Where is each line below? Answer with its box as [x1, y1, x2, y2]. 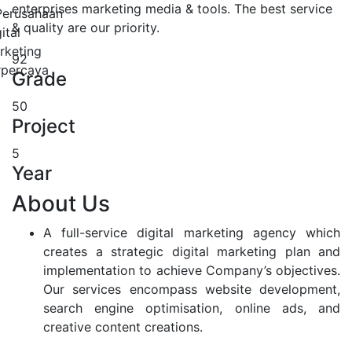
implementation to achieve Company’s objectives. [43, 262, 340, 279]
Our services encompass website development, [43, 281, 340, 298]
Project [12, 115, 75, 138]
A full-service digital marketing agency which [43, 225, 340, 241]
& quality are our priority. [12, 20, 159, 36]
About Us [12, 190, 110, 218]
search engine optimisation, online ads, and [43, 300, 340, 317]
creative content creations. [43, 319, 203, 335]
